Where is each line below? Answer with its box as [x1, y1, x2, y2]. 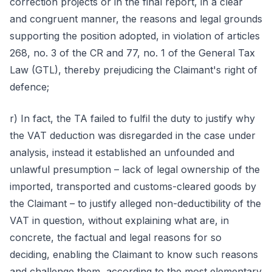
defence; [10, 81, 49, 93]
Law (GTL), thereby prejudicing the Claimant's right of [10, 64, 257, 76]
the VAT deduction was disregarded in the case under [10, 129, 256, 141]
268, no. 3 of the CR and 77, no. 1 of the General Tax [10, 47, 255, 59]
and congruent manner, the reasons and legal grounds [10, 13, 262, 25]
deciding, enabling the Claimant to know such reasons [10, 248, 258, 260]
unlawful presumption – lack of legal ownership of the [10, 163, 260, 175]
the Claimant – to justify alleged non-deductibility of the [10, 197, 261, 209]
